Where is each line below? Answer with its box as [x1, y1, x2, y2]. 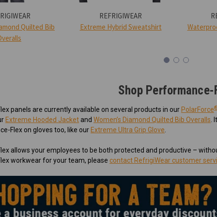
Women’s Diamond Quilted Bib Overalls [93, 115, 211, 124]
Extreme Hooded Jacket [5, 115, 79, 124]
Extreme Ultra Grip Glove [91, 125, 165, 134]
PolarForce [181, 105, 214, 113]
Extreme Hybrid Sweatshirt [79, 22, 162, 31]
